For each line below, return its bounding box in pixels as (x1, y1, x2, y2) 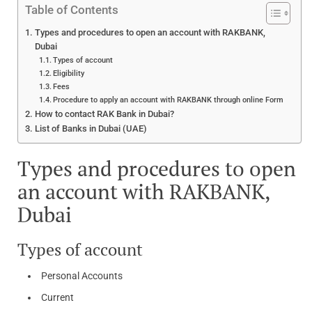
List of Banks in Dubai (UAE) (34, 123, 147, 134)
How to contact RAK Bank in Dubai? (34, 108, 174, 119)
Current (41, 291, 74, 303)
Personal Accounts (41, 270, 123, 281)
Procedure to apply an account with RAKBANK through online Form (53, 94, 284, 104)
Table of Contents (25, 2, 118, 17)
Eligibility (53, 68, 85, 78)
